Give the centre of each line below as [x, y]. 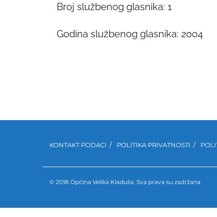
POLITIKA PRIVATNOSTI [154, 145]
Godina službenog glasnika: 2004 [130, 34]
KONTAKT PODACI [78, 145]
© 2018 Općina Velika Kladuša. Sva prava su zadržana [125, 182]
